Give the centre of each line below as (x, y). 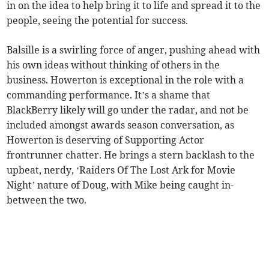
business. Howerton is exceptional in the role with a (125, 80)
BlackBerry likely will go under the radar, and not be (128, 110)
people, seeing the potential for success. (98, 21)
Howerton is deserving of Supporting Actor (106, 140)
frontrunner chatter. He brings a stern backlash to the (131, 155)
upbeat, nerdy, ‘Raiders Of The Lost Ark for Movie (121, 170)
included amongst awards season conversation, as (121, 125)
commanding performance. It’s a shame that (109, 95)
